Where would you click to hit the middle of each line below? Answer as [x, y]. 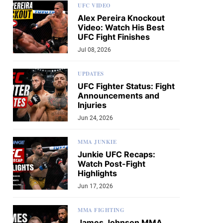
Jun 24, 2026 [95, 118]
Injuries [92, 105]
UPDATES [91, 74]
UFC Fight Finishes [114, 37]
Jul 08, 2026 [94, 50]
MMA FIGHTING [101, 210]
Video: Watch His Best [121, 27]
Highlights [97, 173]
